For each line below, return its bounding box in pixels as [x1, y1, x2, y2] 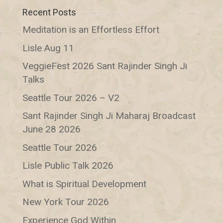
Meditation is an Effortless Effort [22, 24, 159, 36]
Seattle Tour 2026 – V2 [22, 92, 119, 104]
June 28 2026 [22, 123, 81, 135]
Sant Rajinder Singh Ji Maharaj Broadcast [22, 110, 196, 122]
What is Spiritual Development [22, 178, 146, 190]
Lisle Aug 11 [22, 42, 74, 54]
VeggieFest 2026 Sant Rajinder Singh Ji [22, 60, 187, 72]
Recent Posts [22, 7, 76, 18]
